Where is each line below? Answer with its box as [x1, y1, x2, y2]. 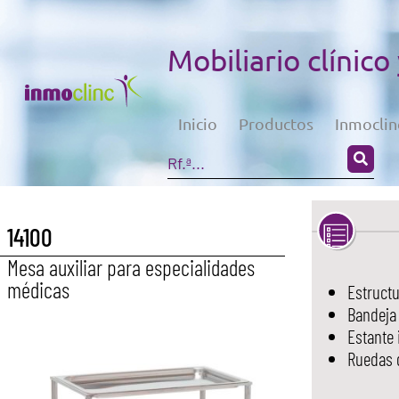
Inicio [178, 114, 218, 133]
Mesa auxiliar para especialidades [7, 254, 255, 281]
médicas [7, 276, 69, 303]
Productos [239, 114, 314, 133]
